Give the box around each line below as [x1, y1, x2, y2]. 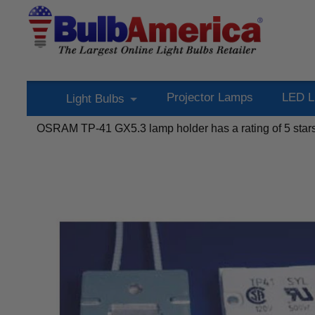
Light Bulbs [65, 92, 124, 105]
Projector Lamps [166, 91, 253, 104]
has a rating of [208, 122, 284, 134]
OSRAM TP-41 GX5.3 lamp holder [37, 122, 208, 134]
